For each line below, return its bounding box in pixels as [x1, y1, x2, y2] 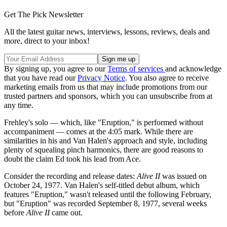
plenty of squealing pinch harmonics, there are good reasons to [4, 145, 203, 154]
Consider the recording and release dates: [4, 171, 137, 180]
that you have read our [4, 73, 78, 82]
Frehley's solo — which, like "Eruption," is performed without [4, 118, 203, 127]
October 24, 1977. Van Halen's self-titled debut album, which [4, 180, 200, 190]
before [4, 208, 26, 217]
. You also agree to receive [125, 73, 209, 82]
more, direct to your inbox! [4, 36, 90, 45]
